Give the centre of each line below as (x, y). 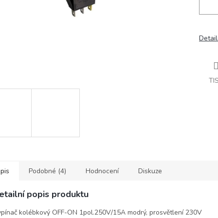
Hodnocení (102, 171)
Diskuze (150, 171)
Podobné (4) (47, 171)
